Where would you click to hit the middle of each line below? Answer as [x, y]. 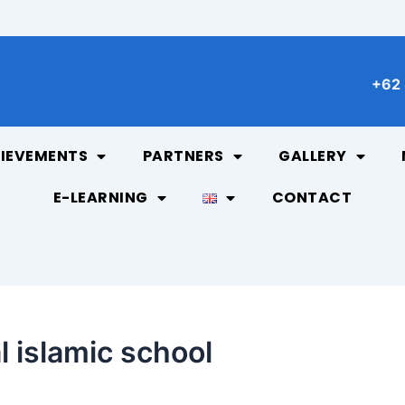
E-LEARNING [100, 198]
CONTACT [312, 198]
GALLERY [313, 156]
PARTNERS [183, 156]
